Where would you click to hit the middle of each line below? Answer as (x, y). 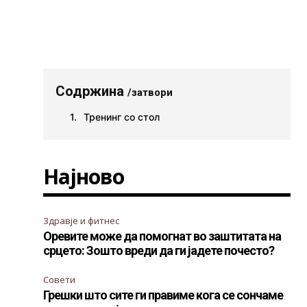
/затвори (150, 93)
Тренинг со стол (122, 117)
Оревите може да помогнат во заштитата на (162, 236)
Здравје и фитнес (82, 221)
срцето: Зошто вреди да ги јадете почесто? (159, 250)
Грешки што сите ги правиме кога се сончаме (163, 295)
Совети (60, 280)
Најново (84, 176)
